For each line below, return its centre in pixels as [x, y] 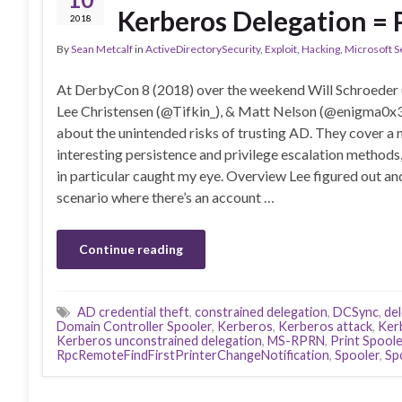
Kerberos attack [325, 326]
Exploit [281, 49]
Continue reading [131, 249]
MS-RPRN [296, 340]
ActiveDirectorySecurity [203, 49]
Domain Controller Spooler [134, 326]
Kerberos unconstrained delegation [159, 340]
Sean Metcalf [102, 49]
